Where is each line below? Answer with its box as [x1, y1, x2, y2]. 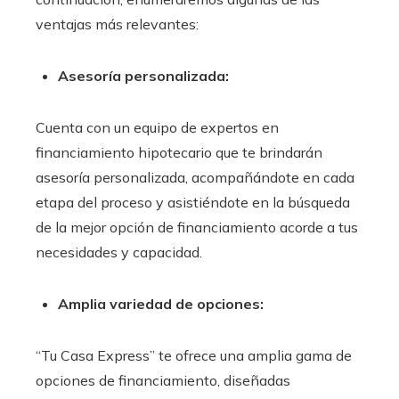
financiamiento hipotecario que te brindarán [36, 143, 322, 162]
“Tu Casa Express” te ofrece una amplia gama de [36, 346, 352, 365]
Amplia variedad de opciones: [58, 295, 264, 313]
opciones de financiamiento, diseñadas [36, 371, 290, 390]
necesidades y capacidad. [36, 243, 202, 262]
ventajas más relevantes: [36, 15, 199, 34]
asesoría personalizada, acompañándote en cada [36, 168, 354, 187]
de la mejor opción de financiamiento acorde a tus [36, 218, 358, 237]
